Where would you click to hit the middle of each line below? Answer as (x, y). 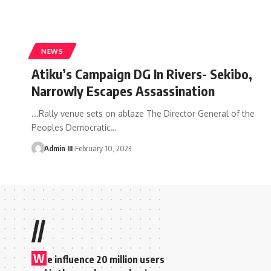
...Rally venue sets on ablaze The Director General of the (143, 113)
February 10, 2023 (103, 148)
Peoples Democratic (71, 127)
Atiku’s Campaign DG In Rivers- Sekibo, (142, 73)
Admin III (58, 148)
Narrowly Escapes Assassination (123, 90)
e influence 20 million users (106, 259)
